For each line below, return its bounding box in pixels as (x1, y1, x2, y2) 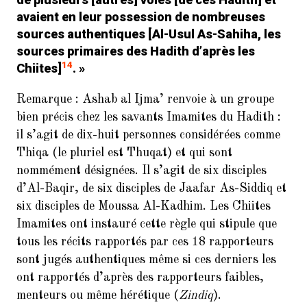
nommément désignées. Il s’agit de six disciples (16, 164, 267, 177)
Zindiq (179, 289, 213, 302)
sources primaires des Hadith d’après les (16, 44, 255, 58)
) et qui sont (167, 147, 232, 159)
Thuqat (127, 147, 167, 159)
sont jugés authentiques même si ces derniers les (16, 254, 276, 266)
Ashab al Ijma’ (82, 93, 164, 106)
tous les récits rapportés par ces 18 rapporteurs (16, 236, 273, 248)
